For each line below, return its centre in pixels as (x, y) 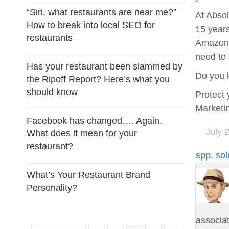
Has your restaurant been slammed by (105, 66)
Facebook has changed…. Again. (94, 121)
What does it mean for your (82, 133)
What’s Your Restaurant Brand (88, 175)
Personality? (52, 188)
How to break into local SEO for (91, 25)
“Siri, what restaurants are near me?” (101, 12)
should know (52, 92)
